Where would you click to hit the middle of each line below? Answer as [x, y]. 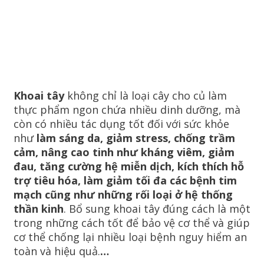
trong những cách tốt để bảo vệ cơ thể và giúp [132, 223]
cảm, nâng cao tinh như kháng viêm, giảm [124, 152]
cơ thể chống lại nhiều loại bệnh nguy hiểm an [130, 237]
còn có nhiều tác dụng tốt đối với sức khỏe [123, 124]
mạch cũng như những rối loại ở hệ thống [123, 195]
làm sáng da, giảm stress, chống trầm [134, 138]
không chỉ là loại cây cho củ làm [147, 96]
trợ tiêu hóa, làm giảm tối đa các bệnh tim [125, 181]
